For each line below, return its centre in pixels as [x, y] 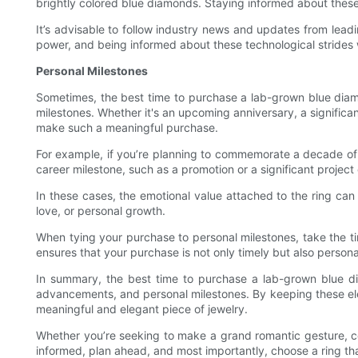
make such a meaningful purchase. [127, 128]
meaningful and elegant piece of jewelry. [142, 309]
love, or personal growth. [101, 211]
